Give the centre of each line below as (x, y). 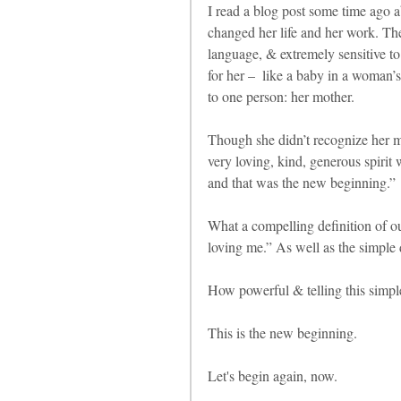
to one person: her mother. (281, 97)
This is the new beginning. (282, 333)
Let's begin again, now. (273, 376)
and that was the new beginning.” (302, 183)
